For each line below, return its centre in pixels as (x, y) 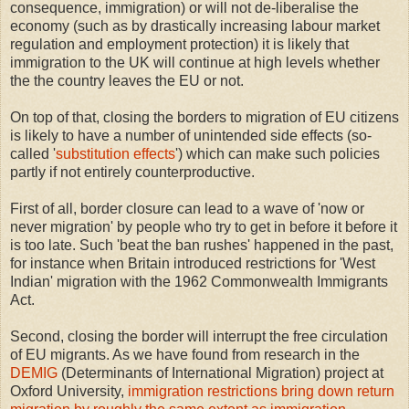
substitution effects (115, 154)
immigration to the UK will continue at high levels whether (195, 63)
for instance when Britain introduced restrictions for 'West (193, 264)
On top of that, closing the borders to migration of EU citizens (204, 118)
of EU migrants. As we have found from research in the (185, 355)
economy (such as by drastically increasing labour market (195, 26)
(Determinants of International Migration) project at (220, 373)
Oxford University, (69, 392)
